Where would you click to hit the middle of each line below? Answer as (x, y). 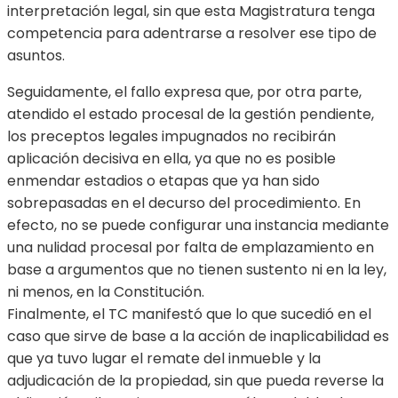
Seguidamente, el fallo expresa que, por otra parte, (184, 92)
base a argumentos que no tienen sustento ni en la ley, (197, 270)
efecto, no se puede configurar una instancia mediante (198, 226)
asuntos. (36, 56)
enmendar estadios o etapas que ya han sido (163, 181)
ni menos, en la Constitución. (106, 292)
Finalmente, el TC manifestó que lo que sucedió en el (189, 314)
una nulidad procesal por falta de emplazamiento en (191, 248)
